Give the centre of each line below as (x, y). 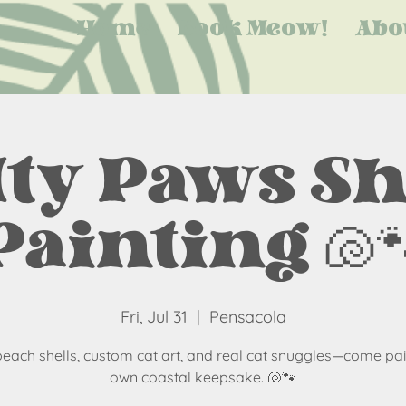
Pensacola (247, 317)
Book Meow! (253, 30)
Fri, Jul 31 (154, 317)
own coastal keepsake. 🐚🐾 (203, 377)
